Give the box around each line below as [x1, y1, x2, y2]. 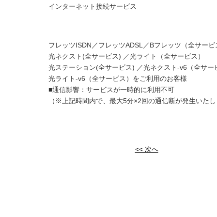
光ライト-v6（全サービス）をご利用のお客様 [48, 74, 187, 82]
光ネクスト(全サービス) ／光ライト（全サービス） [48, 52, 204, 60]
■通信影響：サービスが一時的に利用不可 [48, 85, 174, 93]
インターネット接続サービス [48, 2, 137, 10]
